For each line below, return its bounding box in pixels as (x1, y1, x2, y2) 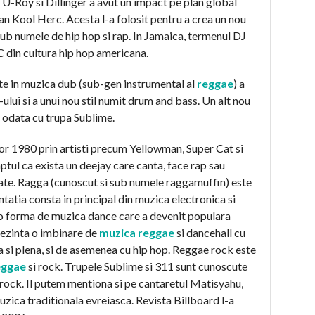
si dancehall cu (174, 225, 245, 239)
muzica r (99, 225, 143, 239)
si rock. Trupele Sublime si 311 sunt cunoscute (26, 259, 247, 273)
